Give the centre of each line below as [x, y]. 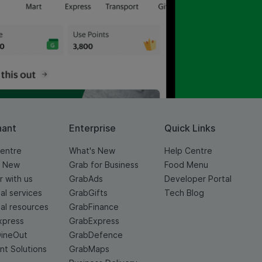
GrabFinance [94, 207]
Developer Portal [198, 179]
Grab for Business [104, 165]
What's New [92, 151]
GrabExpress [94, 221]
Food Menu [186, 165]
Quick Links [189, 128]
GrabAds [86, 179]
